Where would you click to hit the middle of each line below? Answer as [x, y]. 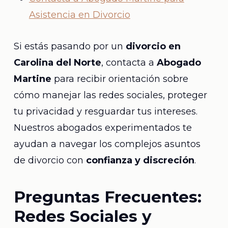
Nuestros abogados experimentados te [103, 128]
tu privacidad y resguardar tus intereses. [105, 111]
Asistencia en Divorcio [79, 15]
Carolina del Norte [57, 63]
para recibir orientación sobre [120, 79]
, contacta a [129, 63]
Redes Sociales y [82, 216]
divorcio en [153, 46]
